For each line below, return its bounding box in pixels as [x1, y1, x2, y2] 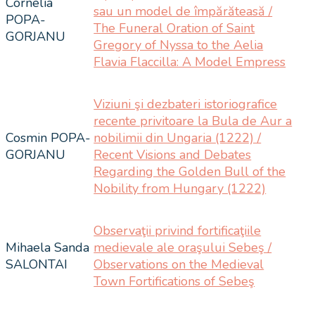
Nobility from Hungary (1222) [94, 179, 266, 197]
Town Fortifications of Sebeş [94, 272, 255, 290]
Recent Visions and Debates [94, 146, 252, 163]
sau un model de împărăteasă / [94, 2, 273, 20]
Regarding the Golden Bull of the [94, 162, 286, 180]
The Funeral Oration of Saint [94, 19, 255, 37]
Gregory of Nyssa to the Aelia [94, 36, 264, 53]
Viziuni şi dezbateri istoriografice [94, 95, 278, 112]
